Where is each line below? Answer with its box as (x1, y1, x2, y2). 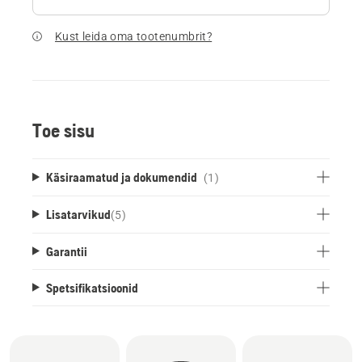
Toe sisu (32, 119, 95, 141)
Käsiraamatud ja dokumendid (45, 169, 197, 184)
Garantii (45, 243, 87, 259)
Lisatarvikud (45, 206, 111, 221)
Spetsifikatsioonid (45, 280, 138, 295)
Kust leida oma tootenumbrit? (55, 29, 213, 43)
